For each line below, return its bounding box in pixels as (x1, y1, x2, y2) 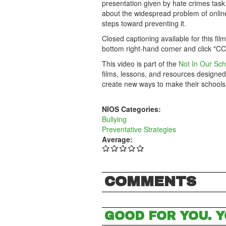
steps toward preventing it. (102, 18, 186, 28)
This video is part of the (102, 59, 179, 69)
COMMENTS (104, 174, 196, 189)
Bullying (102, 114, 127, 124)
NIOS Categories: (102, 104, 163, 114)
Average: (102, 134, 135, 144)
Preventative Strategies (102, 124, 176, 134)
